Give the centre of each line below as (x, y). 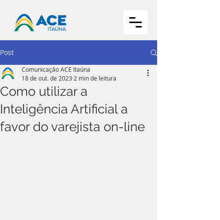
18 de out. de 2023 (47, 78)
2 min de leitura (95, 78)
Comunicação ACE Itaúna (56, 69)
